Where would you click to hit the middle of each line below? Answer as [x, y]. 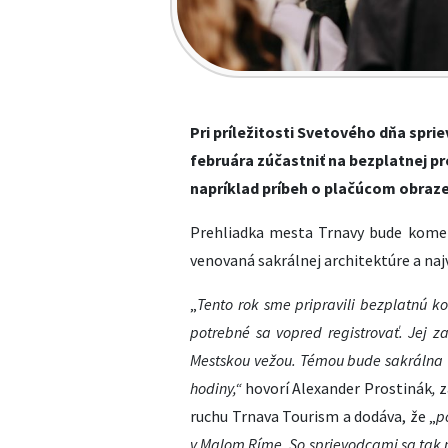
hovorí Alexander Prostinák [338, 388]
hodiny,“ [218, 388]
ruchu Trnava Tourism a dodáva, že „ [313, 416]
